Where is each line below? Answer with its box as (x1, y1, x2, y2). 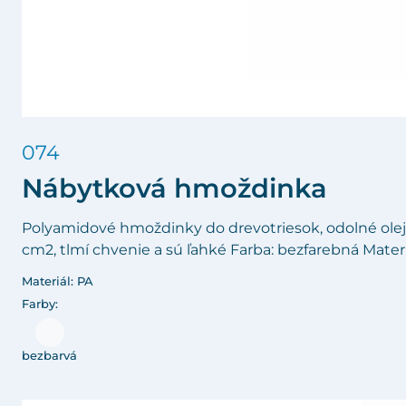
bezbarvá (22, 349, 77, 363)
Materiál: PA (22, 275, 93, 289)
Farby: (22, 297, 58, 312)
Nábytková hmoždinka (22, 172, 327, 205)
